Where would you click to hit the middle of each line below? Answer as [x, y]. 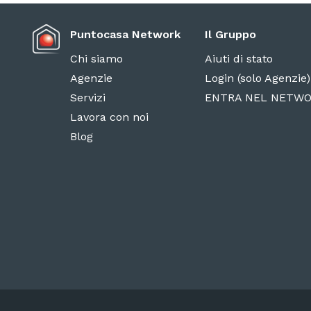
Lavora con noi [109, 117]
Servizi [87, 98]
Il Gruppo [230, 34]
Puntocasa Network [125, 34]
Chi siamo [96, 59]
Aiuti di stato [238, 59]
